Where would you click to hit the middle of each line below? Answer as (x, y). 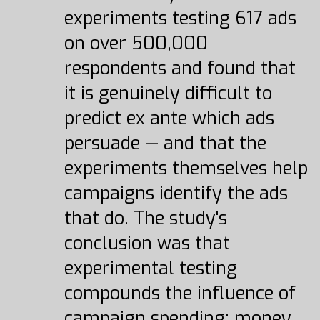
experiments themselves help (186, 168)
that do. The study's (145, 218)
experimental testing (150, 268)
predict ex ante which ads (169, 118)
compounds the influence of (180, 293)
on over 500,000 (136, 43)
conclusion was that (147, 243)
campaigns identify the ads (176, 193)
